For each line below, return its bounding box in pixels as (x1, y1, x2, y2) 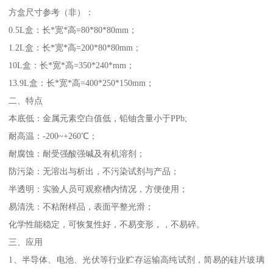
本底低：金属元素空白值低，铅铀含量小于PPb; (9, 113, 188, 123)
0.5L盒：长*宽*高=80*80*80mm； (9, 24, 138, 35)
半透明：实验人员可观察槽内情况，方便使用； (9, 183, 188, 194)
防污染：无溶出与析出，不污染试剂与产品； (9, 166, 180, 176)
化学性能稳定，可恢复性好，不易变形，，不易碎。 (9, 219, 205, 229)
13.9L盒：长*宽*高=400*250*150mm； (9, 77, 155, 88)
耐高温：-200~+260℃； (9, 130, 98, 141)
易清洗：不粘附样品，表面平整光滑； (9, 201, 154, 211)
